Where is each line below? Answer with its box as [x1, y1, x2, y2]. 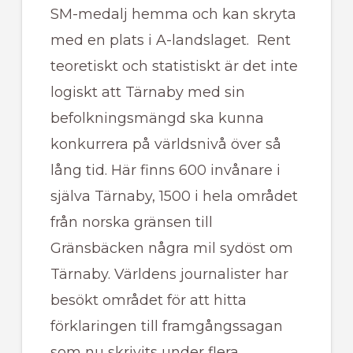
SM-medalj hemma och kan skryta [50, 6, 296, 24]
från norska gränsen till [50, 214, 213, 232]
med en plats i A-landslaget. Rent [50, 32, 291, 50]
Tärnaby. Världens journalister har [50, 266, 288, 284]
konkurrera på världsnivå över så [50, 136, 281, 154]
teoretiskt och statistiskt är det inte [50, 58, 298, 76]
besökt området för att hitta [50, 292, 247, 310]
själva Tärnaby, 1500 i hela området [50, 188, 298, 206]
